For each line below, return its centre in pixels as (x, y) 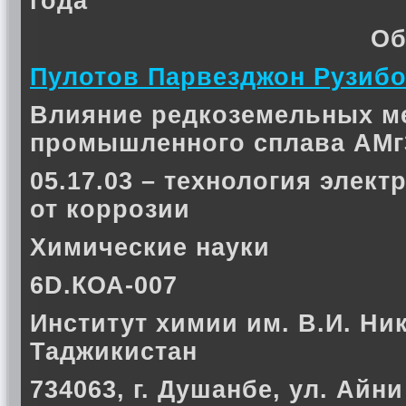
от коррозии (110, 209)
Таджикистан (114, 352)
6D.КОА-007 (104, 285)
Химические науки (150, 247)
